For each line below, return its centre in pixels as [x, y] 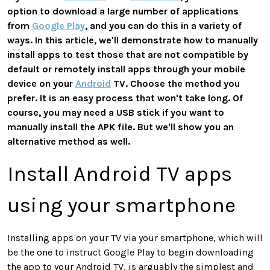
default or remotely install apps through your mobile [126, 69]
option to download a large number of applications [123, 11]
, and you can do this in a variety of [163, 25]
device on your [41, 83]
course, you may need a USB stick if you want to [116, 112]
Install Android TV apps [120, 174]
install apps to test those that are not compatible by [128, 54]
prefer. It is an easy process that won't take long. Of [125, 98]
